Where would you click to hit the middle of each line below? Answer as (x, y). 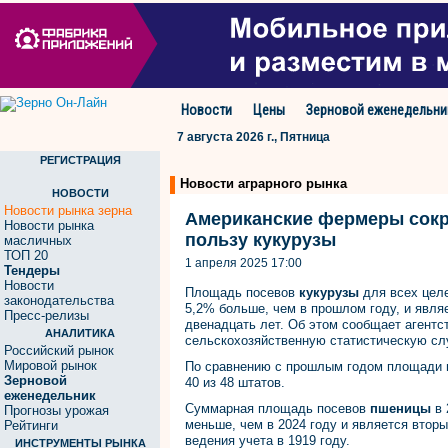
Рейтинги (31, 425)
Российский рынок (59, 350)
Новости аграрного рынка (263, 183)
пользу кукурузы (260, 240)
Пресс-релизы (46, 315)
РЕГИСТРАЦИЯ (80, 160)
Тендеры (32, 270)
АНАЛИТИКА (80, 333)
